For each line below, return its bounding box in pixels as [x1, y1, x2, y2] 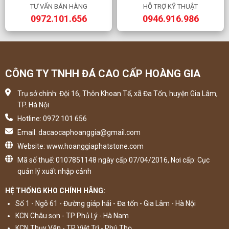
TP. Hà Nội [17, 101, 49, 109]
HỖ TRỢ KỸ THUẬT [143, 3, 198, 11]
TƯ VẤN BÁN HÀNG [30, 3, 87, 11]
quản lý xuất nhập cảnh [17, 167, 91, 176]
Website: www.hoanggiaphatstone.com [17, 142, 144, 151]
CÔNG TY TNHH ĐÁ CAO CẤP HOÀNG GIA [5, 67, 200, 80]
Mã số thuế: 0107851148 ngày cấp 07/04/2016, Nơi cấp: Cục [17, 156, 210, 165]
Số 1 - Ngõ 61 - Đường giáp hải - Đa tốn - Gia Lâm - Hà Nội [15, 199, 196, 208]
